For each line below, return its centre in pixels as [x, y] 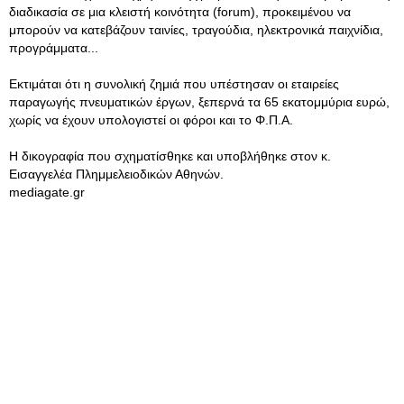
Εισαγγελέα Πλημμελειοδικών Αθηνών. [116, 174]
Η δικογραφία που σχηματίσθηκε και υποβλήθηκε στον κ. [170, 156]
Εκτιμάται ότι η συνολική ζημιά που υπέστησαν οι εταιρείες [174, 84]
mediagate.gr [47, 192]
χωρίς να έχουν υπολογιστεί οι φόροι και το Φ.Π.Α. [151, 120]
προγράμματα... [54, 48]
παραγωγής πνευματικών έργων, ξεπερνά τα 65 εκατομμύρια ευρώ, [199, 102]
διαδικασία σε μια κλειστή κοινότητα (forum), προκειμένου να [180, 12]
